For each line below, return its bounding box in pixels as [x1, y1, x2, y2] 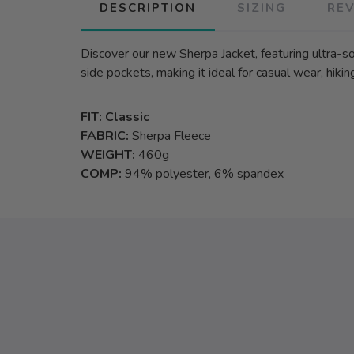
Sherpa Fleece [132, 127, 211, 145]
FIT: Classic [81, 108, 149, 126]
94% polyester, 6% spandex [125, 165, 284, 183]
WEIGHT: [81, 146, 138, 164]
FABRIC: [81, 127, 132, 145]
